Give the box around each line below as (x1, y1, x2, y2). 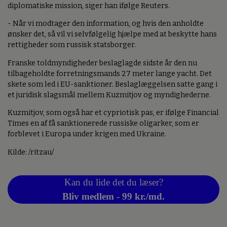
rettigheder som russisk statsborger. (8, 41, 136, 50)
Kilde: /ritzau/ (8, 147, 54, 157)
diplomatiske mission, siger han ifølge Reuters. (8, 1, 170, 10)
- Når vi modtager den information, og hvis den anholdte (8, 19, 204, 28)
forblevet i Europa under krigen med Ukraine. (8, 130, 166, 139)
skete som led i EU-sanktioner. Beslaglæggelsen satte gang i (8, 80, 217, 89)
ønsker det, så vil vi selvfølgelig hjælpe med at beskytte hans (8, 30, 217, 39)
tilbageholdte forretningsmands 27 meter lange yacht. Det (8, 69, 212, 78)
